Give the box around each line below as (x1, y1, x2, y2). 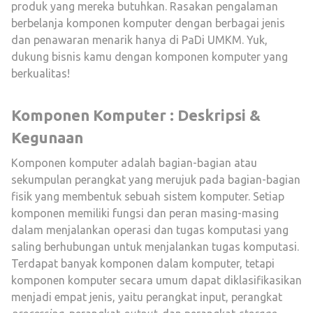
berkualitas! (11, 67, 70, 80)
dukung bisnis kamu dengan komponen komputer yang (11, 50, 288, 63)
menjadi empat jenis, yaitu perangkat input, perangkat (11, 291, 282, 303)
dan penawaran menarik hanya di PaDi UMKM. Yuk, (11, 34, 268, 46)
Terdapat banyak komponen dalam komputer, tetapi (11, 257, 275, 270)
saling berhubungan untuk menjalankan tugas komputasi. (11, 240, 299, 253)
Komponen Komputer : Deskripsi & (11, 106, 261, 124)
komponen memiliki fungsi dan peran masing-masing (11, 207, 279, 219)
